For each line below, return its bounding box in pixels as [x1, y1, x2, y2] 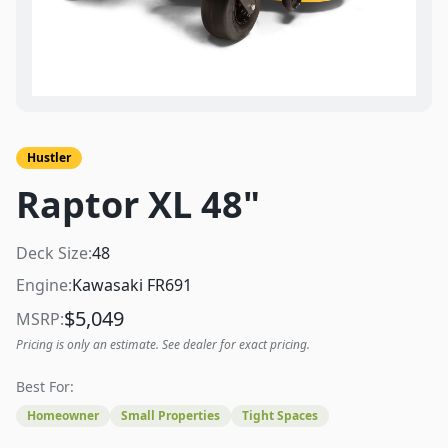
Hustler [27, 149, 71, 166]
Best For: [16, 377, 74, 396]
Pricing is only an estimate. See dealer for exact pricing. [16, 336, 310, 353]
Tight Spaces [242, 407, 318, 424]
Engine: [16, 274, 72, 296]
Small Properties [121, 407, 220, 424]
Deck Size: [16, 242, 92, 264]
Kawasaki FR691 [72, 274, 192, 296]
